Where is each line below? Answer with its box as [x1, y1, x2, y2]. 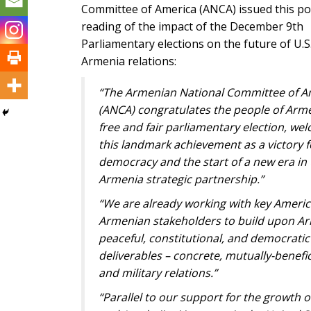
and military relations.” [99, 265, 217, 280]
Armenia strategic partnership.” [99, 171, 264, 187]
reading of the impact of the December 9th [81, 19, 303, 34]
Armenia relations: [81, 53, 176, 69]
